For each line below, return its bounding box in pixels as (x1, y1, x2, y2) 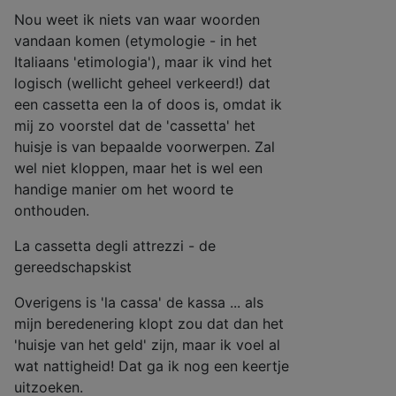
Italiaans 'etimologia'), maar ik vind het (14, 53, 272, 71)
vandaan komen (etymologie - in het (14, 32, 257, 49)
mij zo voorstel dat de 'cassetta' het (14, 117, 255, 134)
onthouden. (14, 202, 89, 219)
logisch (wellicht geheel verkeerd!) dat (14, 74, 270, 92)
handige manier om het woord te (14, 180, 233, 198)
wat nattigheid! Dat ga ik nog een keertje (14, 357, 289, 375)
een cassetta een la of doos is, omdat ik (14, 95, 282, 113)
